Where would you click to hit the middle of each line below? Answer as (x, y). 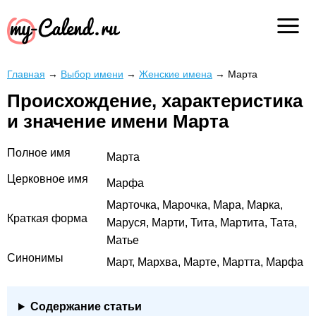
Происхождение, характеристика (155, 101)
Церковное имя (48, 179)
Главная (26, 74)
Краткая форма (47, 219)
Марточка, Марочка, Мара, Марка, (195, 205)
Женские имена (176, 74)
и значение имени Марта (118, 121)
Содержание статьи (86, 307)
